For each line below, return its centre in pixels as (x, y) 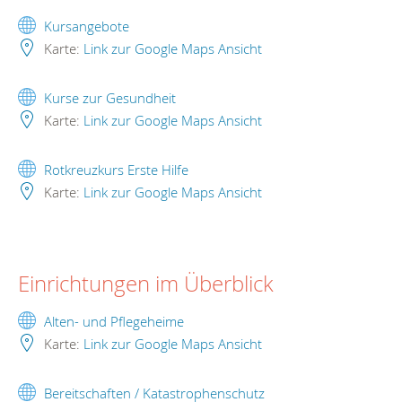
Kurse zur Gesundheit (110, 97)
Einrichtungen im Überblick (146, 283)
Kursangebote (87, 26)
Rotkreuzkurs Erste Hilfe (116, 169)
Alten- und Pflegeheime (114, 321)
